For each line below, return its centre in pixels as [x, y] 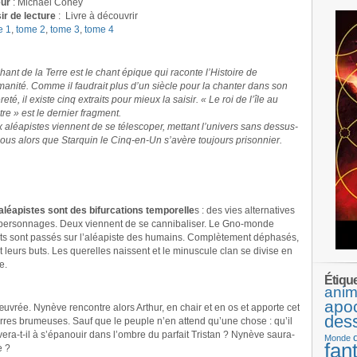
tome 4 [99, 29]
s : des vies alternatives [245, 210]
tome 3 [65, 29]
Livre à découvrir [100, 16]
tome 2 [31, 29]
